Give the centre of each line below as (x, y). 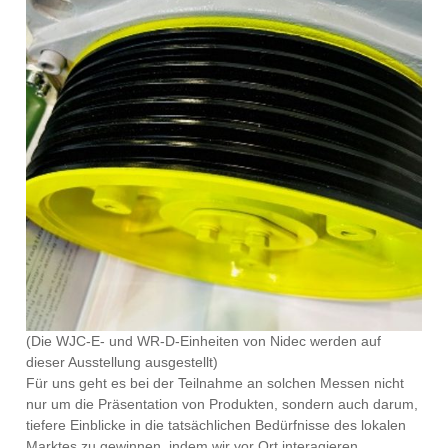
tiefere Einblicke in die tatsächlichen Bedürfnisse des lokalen (216, 424)
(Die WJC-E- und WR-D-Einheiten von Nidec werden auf (204, 340)
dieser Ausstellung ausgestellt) (126, 361)
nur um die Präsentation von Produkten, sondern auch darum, (222, 403)
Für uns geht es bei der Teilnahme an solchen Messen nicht (215, 382)
